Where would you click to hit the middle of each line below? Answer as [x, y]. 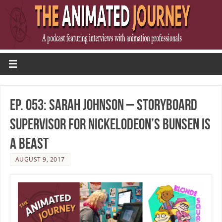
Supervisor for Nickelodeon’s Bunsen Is [110, 124]
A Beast [29, 143]
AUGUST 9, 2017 [40, 159]
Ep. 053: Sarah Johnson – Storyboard [103, 105]
